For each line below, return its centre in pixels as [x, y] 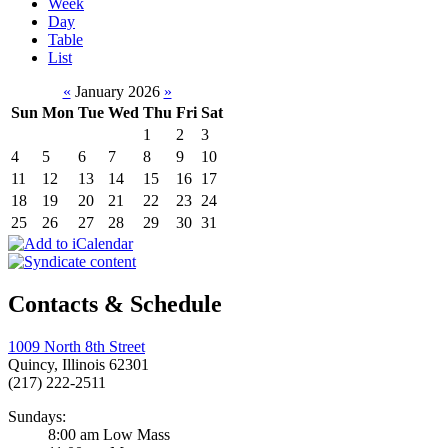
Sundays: [37, 417]
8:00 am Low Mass [109, 435]
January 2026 [117, 92]
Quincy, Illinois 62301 [78, 365]
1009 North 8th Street [76, 347]
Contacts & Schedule [115, 304]
